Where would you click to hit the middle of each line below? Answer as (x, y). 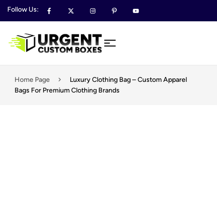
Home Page (32, 80)
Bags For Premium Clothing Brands (67, 90)
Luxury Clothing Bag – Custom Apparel (128, 80)
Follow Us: (23, 10)
